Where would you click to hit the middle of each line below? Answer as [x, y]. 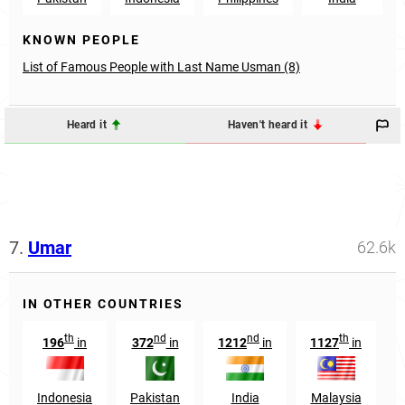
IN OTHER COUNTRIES [103, 303]
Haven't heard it [269, 125]
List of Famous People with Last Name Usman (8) [161, 66]
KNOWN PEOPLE [81, 39]
